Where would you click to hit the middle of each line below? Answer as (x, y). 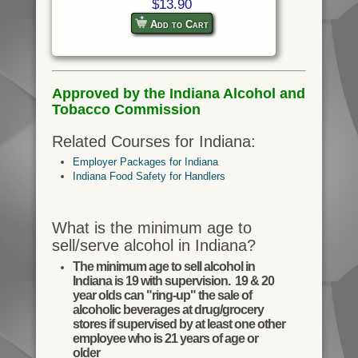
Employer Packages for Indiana (145, 162)
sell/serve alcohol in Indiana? (153, 246)
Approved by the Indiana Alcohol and (178, 93)
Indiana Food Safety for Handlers (149, 177)
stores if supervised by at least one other (179, 324)
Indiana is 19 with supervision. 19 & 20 (173, 280)
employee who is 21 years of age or (165, 338)
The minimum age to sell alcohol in (163, 266)
